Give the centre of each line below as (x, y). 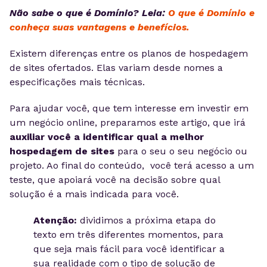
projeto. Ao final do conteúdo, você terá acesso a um (132, 165)
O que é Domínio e (211, 13)
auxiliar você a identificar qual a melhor (107, 137)
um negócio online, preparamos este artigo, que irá (128, 122)
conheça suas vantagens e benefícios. (100, 27)
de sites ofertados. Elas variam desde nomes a (116, 68)
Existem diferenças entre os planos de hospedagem (129, 53)
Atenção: (55, 220)
